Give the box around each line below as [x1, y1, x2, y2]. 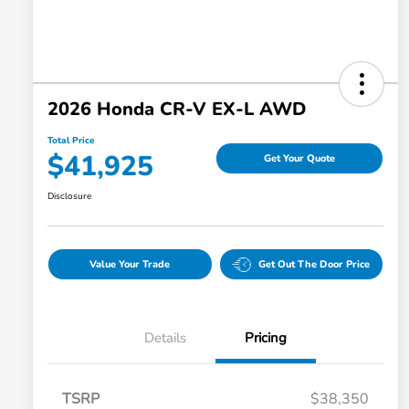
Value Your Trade [89, 257, 171, 272]
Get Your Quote [264, 151, 335, 165]
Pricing [245, 329, 287, 348]
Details [144, 329, 186, 348]
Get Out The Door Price [258, 257, 371, 272]
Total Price [47, 134, 94, 148]
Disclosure [47, 190, 91, 204]
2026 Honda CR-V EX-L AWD [47, 97, 306, 122]
